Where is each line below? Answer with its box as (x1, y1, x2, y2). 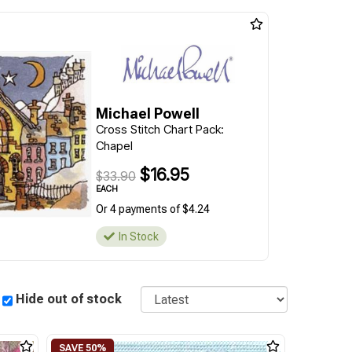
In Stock (118, 230, 159, 243)
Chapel (95, 138, 133, 153)
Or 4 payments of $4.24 (95, 203, 210, 215)
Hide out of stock (16, 291, 123, 306)
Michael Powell (95, 105, 200, 122)
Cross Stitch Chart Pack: (95, 122, 224, 137)
